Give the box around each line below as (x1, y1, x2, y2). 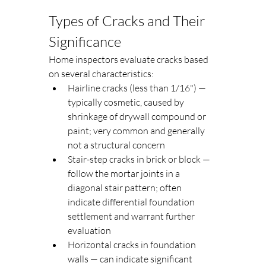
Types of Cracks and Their (49, 12, 208, 30)
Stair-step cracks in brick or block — (68, 153, 212, 166)
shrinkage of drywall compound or (68, 110, 208, 123)
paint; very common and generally (68, 125, 207, 137)
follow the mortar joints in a (68, 167, 182, 180)
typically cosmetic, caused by (68, 96, 186, 109)
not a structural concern (68, 139, 165, 151)
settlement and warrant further (68, 210, 197, 223)
